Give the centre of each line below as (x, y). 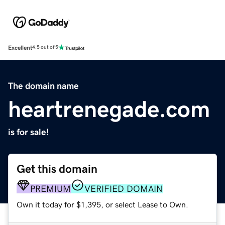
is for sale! (29, 132)
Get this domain (57, 169)
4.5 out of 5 (45, 47)
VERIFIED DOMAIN (124, 189)
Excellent (20, 47)
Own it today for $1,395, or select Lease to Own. (102, 204)
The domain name (43, 86)
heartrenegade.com (109, 109)
